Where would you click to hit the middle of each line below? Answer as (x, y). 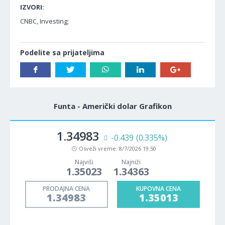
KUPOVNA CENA (159, 188)
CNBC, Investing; (44, 21)
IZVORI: (32, 7)
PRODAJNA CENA (67, 188)
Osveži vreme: (99, 148)
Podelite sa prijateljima (62, 52)
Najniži (131, 162)
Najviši (84, 162)
